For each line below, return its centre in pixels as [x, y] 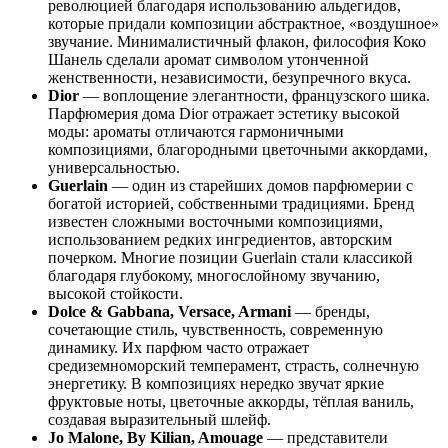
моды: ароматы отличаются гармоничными [196, 131]
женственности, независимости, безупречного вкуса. [229, 77]
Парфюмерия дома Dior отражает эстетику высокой [224, 113]
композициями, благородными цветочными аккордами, [238, 149]
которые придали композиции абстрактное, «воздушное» [243, 23]
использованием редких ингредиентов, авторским [220, 239]
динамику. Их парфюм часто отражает [178, 347]
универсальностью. [114, 167]
